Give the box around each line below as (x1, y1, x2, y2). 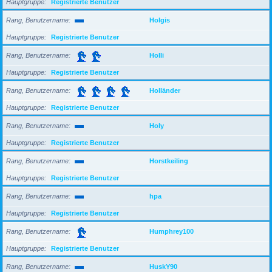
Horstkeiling (149, 157, 188, 165)
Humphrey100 (149, 227, 194, 235)
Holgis (149, 16, 170, 24)
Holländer (149, 86, 180, 94)
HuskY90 (149, 262, 177, 270)
